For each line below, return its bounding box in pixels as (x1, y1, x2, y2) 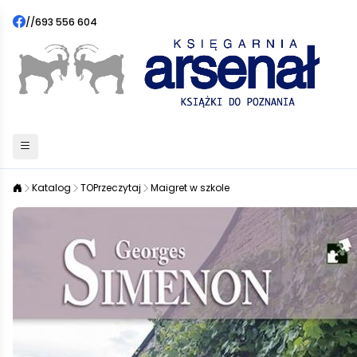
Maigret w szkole (151, 181, 229, 194)
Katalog (32, 181, 71, 194)
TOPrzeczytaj (80, 181, 141, 194)
